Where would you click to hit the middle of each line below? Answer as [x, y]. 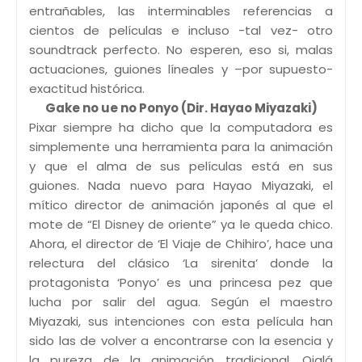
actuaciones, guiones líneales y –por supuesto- [181, 69]
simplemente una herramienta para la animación [181, 146]
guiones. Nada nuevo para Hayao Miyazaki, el [181, 185]
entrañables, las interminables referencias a [181, 11]
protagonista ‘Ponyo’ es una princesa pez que [181, 282]
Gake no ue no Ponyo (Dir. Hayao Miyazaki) [181, 107]
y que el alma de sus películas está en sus [181, 166]
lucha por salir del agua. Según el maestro [181, 301]
